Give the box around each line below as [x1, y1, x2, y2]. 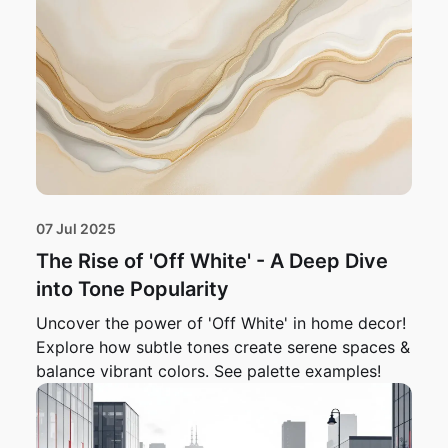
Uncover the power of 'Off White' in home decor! [36, 313, 406, 334]
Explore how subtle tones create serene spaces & [36, 337, 410, 358]
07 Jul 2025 [36, 220, 116, 238]
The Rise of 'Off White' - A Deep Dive [36, 249, 388, 274]
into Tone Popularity [36, 277, 229, 302]
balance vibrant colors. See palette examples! [36, 361, 381, 382]
